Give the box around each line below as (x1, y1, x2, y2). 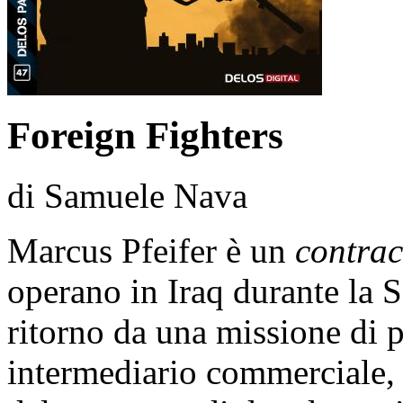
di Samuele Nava (7, 176, 247, 216)
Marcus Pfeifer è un (7, 231, 295, 271)
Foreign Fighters (7, 114, 283, 157)
